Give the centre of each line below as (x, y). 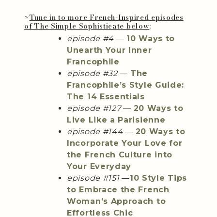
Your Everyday (101, 167)
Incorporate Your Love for (125, 143)
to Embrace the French (118, 190)
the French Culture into (120, 155)
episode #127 (94, 108)
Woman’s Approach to (116, 201)
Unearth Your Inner (109, 50)
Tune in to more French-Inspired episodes (106, 17)
